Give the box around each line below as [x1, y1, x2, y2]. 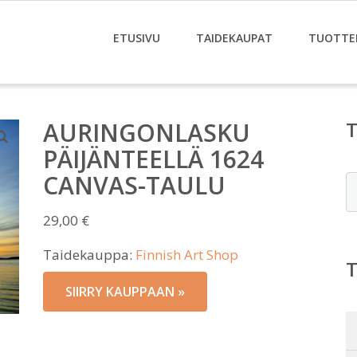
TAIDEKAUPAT [196, 30, 273, 45]
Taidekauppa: [43, 245, 135, 264]
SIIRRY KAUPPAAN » [65, 283, 185, 300]
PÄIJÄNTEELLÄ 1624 [43, 143, 264, 175]
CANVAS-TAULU [43, 169, 226, 202]
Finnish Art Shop [135, 245, 238, 264]
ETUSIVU [113, 30, 160, 45]
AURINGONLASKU [43, 116, 250, 149]
